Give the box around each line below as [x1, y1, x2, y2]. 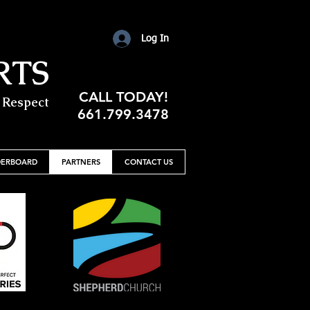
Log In [140, 33, 169, 44]
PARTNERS [62, 157, 100, 167]
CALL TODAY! [78, 89, 168, 105]
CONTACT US [125, 157, 173, 167]
